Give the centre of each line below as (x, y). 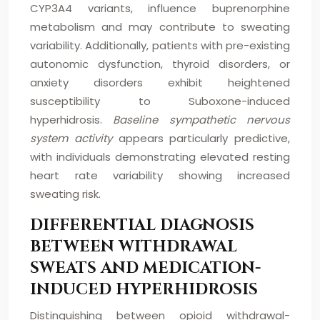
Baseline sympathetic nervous (202, 120)
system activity (74, 138)
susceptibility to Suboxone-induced (160, 101)
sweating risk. (65, 194)
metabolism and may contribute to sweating (160, 27)
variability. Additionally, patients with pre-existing (160, 45)
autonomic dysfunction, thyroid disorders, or (160, 64)
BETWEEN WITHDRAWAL (134, 247)
